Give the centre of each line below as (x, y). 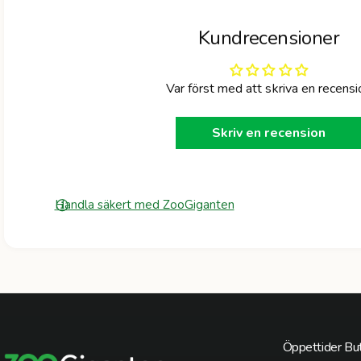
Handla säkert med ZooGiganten (144, 204)
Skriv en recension (269, 133)
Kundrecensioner (269, 37)
